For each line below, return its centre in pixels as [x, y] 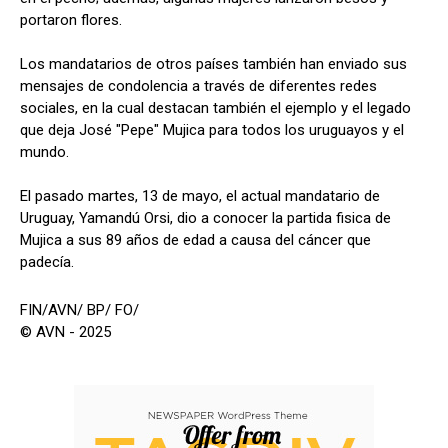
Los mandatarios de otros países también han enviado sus [213, 64]
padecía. [47, 262]
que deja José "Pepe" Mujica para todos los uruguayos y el [212, 130]
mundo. [44, 152]
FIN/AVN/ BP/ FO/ [79, 310]
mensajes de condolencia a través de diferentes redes [198, 86]
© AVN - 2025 [65, 332]
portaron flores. [71, 20]
